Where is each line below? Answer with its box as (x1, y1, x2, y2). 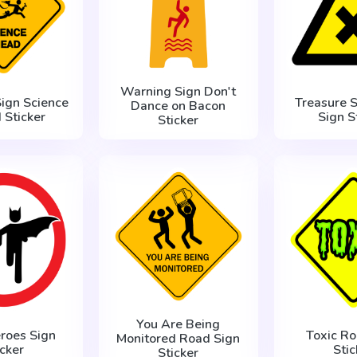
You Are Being (136, 316, 221, 334)
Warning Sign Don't (120, 83, 237, 101)
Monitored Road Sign (116, 330, 241, 348)
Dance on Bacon (131, 97, 226, 116)
